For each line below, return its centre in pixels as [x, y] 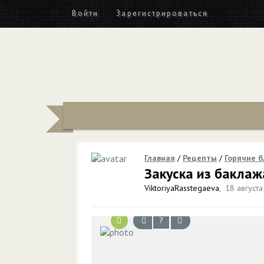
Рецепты [200, 158]
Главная [160, 158]
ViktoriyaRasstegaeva [182, 188]
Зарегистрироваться [162, 13]
